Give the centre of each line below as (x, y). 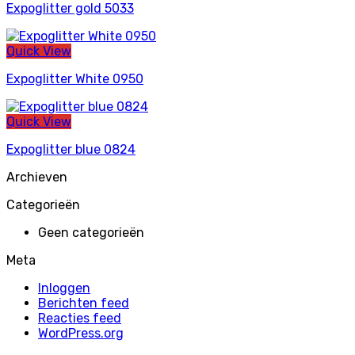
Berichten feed (84, 303)
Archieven (37, 177)
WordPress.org (81, 333)
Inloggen (64, 288)
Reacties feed (80, 318)
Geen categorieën (91, 232)
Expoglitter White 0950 (75, 78)
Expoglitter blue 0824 (71, 149)
